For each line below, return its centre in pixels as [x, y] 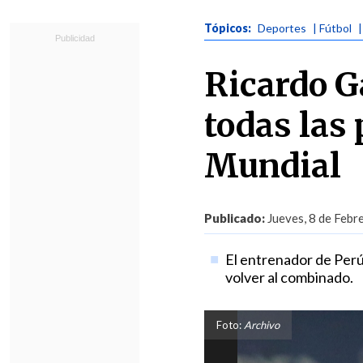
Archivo [261, 325]
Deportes [282, 28]
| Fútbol [332, 28]
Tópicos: [229, 28]
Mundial [273, 166]
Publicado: [235, 218]
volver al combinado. [289, 277]
